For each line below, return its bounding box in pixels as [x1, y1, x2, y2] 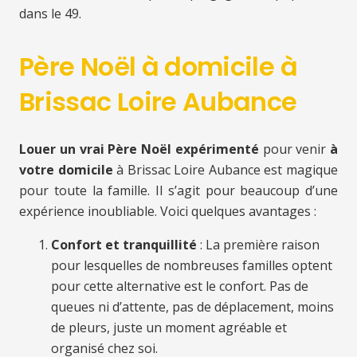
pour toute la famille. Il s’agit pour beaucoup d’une [19, 182, 338, 200]
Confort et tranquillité [51, 236, 197, 254]
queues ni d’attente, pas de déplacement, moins [51, 298, 334, 316]
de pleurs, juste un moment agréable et [51, 319, 287, 337]
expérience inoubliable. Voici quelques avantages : [19, 202, 316, 221]
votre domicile [19, 161, 113, 179]
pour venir [258, 140, 330, 159]
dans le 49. [19, 5, 81, 23]
